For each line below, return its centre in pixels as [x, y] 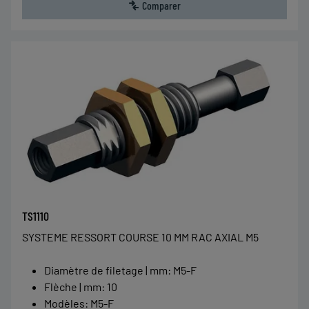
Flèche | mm [73, 287]
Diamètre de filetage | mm [106, 270]
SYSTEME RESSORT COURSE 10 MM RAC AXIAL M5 [140, 237]
